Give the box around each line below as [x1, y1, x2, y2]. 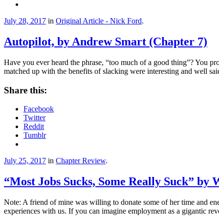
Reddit [23, 122, 44, 131]
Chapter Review [56, 156, 106, 165]
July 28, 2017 [4, 17, 46, 25]
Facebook [23, 105, 54, 113]
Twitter [23, 113, 45, 122]
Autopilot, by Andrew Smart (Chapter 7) [4, 35, 207, 48]
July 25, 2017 [4, 156, 46, 165]
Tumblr [23, 131, 46, 140]
